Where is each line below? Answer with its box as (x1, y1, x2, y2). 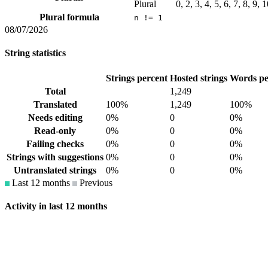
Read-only (34, 126, 76, 136)
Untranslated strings (14, 165, 96, 176)
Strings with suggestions (7, 152, 103, 163)
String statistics (5, 47, 66, 58)
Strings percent (106, 73, 167, 84)
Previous (77, 178, 112, 188)
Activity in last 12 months (5, 201, 107, 212)
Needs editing (28, 112, 83, 123)
